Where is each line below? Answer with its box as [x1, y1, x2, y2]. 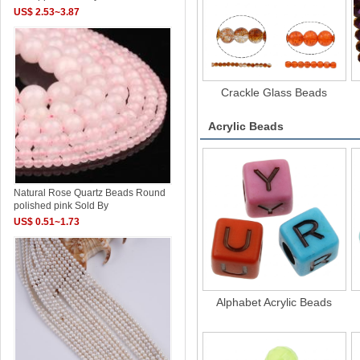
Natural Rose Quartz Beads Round [14, 187, 166, 199]
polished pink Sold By [14, 200, 109, 212]
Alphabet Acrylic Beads [216, 296, 333, 309]
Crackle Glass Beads [221, 86, 328, 100]
